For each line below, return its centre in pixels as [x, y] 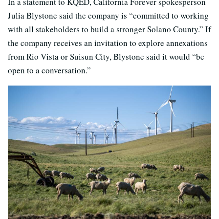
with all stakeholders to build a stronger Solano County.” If [109, 29]
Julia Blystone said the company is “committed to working [108, 16]
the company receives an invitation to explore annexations [108, 43]
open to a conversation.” [49, 70]
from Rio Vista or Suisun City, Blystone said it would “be [106, 57]
